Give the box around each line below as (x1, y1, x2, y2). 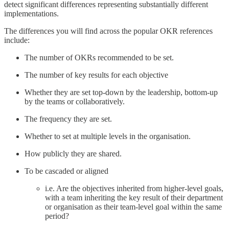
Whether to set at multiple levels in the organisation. (25, 132, 191, 141)
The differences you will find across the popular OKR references (4, 27, 213, 36)
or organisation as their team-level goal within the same (45, 202, 222, 212)
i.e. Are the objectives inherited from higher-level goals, (45, 184, 223, 193)
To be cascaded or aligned (25, 167, 108, 176)
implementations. (4, 9, 59, 18)
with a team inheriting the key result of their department (45, 193, 223, 202)
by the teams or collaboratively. (25, 97, 125, 106)
